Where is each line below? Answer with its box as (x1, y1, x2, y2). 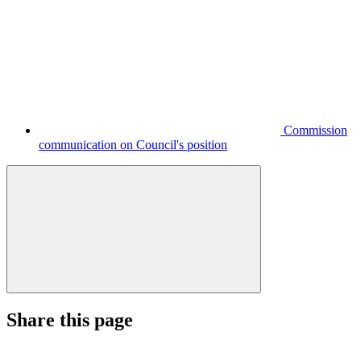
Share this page (6, 309, 133, 330)
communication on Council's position (39, 137, 227, 151)
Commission (284, 122, 347, 137)
